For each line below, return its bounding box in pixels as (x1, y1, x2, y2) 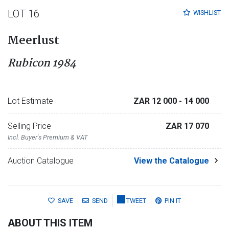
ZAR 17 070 (166, 121, 209, 131)
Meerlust (8, 31, 59, 50)
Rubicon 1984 (8, 54, 76, 72)
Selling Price (8, 121, 51, 131)
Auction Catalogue (8, 155, 74, 166)
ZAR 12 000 (133, 96, 179, 106)
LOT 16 (8, 7, 39, 20)
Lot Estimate (8, 96, 53, 106)
